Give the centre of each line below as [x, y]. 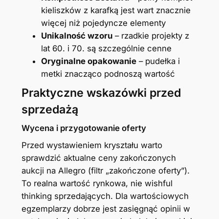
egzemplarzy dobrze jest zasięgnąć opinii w [106, 208]
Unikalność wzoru [77, 35]
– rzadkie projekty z [151, 35]
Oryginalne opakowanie [88, 61]
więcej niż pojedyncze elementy [103, 23]
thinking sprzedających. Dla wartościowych [105, 196]
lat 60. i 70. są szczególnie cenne [106, 48]
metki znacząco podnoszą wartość [108, 74]
